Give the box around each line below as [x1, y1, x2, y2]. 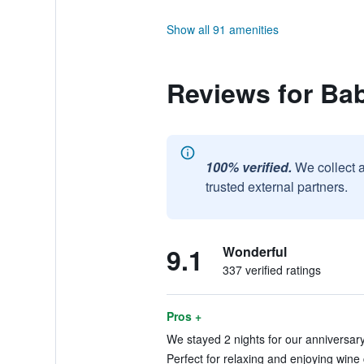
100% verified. [205, 158, 292, 176]
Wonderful [222, 242, 287, 261]
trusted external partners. [205, 177, 348, 196]
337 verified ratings [222, 262, 321, 278]
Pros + [166, 308, 201, 324]
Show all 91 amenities [166, 21, 279, 37]
